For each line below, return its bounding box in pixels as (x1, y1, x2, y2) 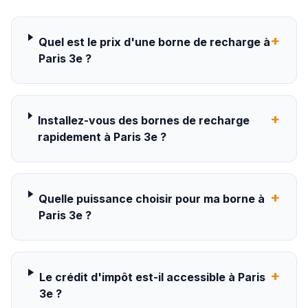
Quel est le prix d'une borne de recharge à (38, 35, 270, 49)
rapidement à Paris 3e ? (37, 130, 166, 144)
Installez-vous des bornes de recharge (37, 113, 250, 127)
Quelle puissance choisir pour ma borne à (38, 192, 265, 206)
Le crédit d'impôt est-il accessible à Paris (39, 270, 266, 284)
